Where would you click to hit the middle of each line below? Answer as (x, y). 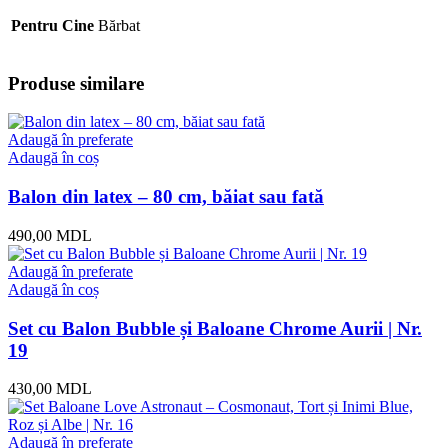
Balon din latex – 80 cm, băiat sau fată (166, 197)
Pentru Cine (52, 25)
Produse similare (76, 83)
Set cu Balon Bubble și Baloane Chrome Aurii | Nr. (215, 328)
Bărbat (119, 25)
